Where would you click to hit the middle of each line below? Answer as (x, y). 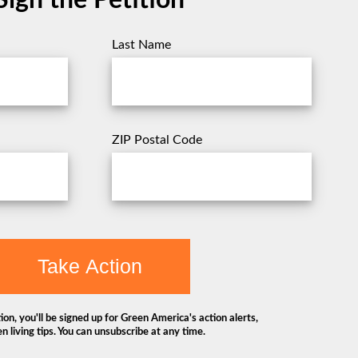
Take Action (89, 266)
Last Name (141, 44)
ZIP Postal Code (157, 139)
